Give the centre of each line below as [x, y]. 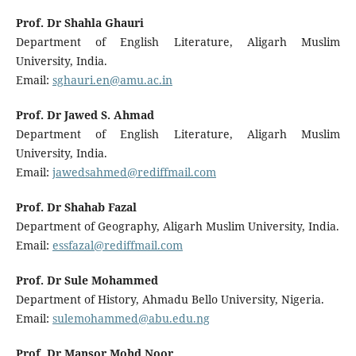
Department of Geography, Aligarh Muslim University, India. [177, 226]
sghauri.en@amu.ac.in [112, 80]
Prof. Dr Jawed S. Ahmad [85, 115]
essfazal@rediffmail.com [117, 246]
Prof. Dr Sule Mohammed [87, 281]
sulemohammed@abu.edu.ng [131, 319]
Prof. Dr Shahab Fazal [76, 207]
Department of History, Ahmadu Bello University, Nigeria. [170, 300]
